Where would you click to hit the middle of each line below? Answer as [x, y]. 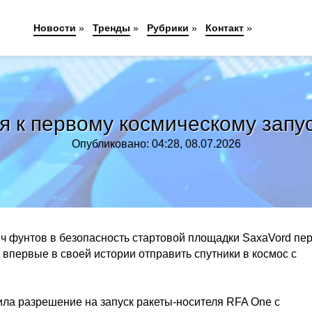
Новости [55, 28]
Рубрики [168, 28]
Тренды [112, 28]
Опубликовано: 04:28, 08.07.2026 [156, 144]
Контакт [225, 28]
